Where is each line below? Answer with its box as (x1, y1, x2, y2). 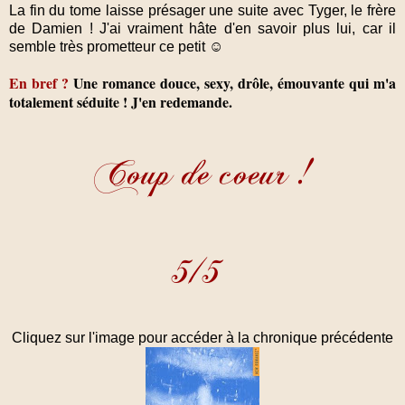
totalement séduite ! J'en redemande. (9, 90, 237, 112)
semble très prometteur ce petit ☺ (9, 38, 227, 54)
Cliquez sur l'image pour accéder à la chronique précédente (12, 329, 393, 345)
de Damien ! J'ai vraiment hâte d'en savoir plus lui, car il (9, 20, 396, 36)
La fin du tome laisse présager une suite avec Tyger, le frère (9, 2, 396, 18)
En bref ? (9, 71, 69, 93)
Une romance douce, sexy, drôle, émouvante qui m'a (69, 71, 396, 93)
